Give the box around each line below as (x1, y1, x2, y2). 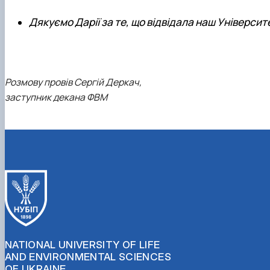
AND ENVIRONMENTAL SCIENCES (5, 250, 171, 263)
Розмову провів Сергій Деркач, (5, 75, 142, 89)
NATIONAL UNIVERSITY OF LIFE (5, 238, 160, 251)
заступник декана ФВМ (5, 90, 107, 104)
